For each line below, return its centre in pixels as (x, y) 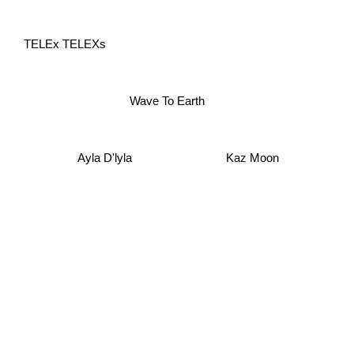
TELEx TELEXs (66, 47)
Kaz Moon (251, 158)
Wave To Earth (167, 100)
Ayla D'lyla (105, 158)
